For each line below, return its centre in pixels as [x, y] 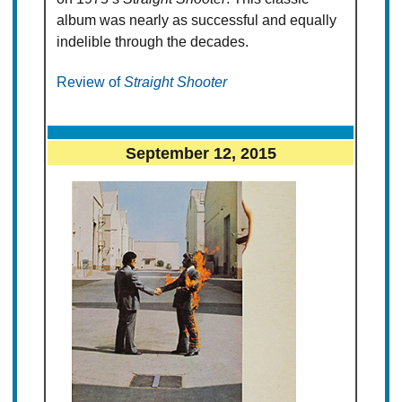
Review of [91, 83]
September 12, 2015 [201, 153]
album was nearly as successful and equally [197, 21]
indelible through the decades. [153, 42]
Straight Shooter [176, 83]
